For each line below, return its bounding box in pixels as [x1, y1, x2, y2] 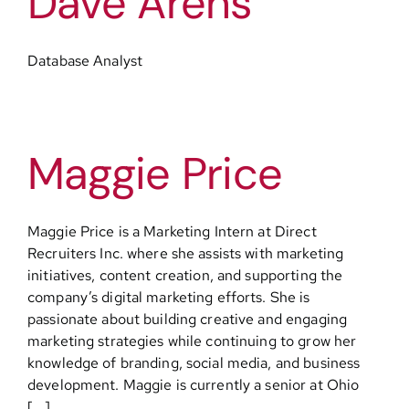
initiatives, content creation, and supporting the [27, 266, 343, 285]
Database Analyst [27, 51, 143, 70]
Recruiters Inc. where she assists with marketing [27, 244, 344, 263]
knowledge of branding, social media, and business [27, 353, 361, 372]
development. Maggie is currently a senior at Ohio [27, 375, 360, 394]
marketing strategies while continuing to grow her [27, 331, 357, 351]
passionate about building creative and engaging [27, 309, 348, 329]
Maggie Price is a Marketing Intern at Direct [27, 222, 317, 241]
